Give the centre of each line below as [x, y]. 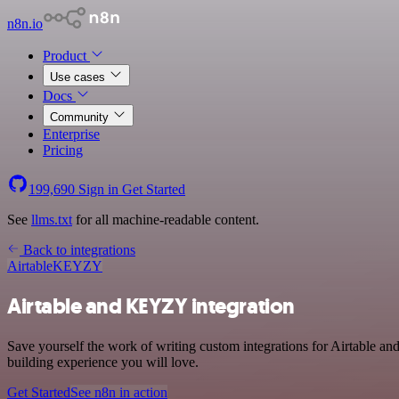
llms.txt [52, 220]
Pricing [63, 150]
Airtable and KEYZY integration [151, 306]
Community [81, 117]
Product [66, 56]
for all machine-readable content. [166, 220]
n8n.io [25, 24]
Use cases [79, 77]
